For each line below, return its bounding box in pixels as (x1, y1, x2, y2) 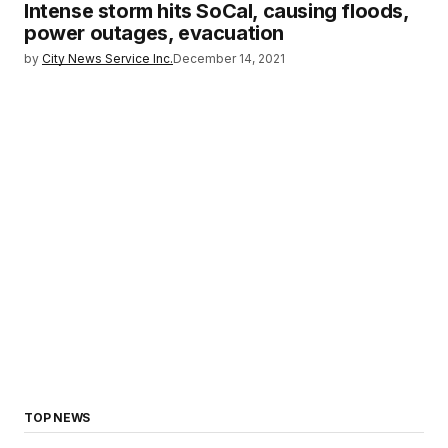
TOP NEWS (24, 409, 91, 425)
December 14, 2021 (173, 50, 285, 66)
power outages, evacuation (24, 20, 285, 45)
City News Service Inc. (42, 50, 173, 66)
